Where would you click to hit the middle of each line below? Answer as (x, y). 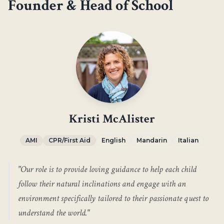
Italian (188, 140)
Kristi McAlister (112, 119)
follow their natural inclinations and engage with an (102, 184)
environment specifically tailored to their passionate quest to (113, 198)
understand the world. (52, 213)
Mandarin (152, 140)
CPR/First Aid (69, 140)
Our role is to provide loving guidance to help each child (108, 169)
